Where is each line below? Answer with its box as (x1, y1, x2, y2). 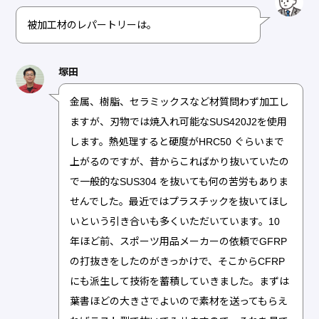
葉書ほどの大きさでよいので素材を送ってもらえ (70, 295, 288, 307)
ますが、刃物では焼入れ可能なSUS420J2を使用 (70, 115, 288, 127)
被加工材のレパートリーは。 (27, 19, 157, 31)
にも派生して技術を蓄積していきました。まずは (70, 275, 290, 287)
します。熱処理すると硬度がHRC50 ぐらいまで (70, 135, 285, 147)
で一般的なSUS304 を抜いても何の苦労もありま (70, 175, 289, 187)
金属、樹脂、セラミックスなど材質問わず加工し (70, 95, 290, 108)
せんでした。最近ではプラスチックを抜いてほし (70, 195, 289, 207)
